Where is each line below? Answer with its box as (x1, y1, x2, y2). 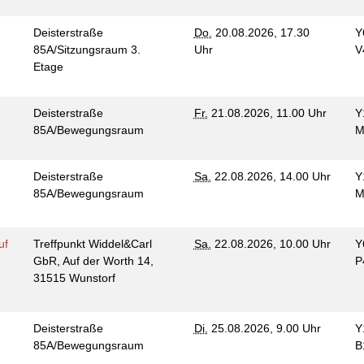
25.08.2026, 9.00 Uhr (207, 322, 327, 335)
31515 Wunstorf (32, 271, 119, 284)
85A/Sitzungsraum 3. (32, 43, 141, 56)
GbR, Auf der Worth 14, (32, 254, 154, 267)
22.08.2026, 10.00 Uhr (210, 237, 331, 250)
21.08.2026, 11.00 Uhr (207, 106, 327, 119)
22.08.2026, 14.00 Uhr (210, 170, 331, 183)
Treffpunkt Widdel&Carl (32, 237, 152, 250)
